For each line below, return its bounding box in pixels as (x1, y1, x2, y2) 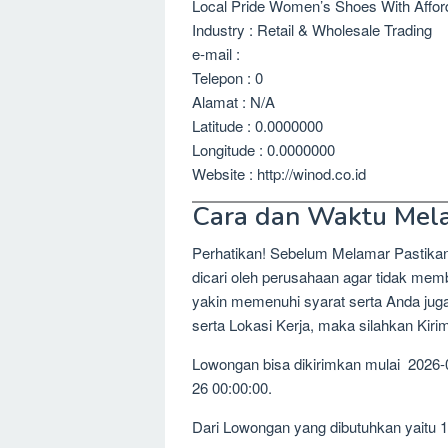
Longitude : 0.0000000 (192, 138, 335, 160)
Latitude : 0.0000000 (192, 114, 323, 136)
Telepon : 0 (192, 66, 263, 88)
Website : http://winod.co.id (192, 162, 366, 184)
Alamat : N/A (192, 90, 275, 112)
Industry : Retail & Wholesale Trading (192, 18, 432, 40)
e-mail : (192, 42, 240, 64)
